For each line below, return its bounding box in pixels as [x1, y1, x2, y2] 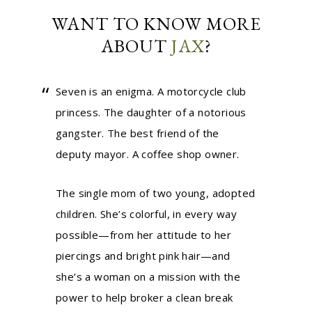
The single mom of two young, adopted [56, 186, 256, 200]
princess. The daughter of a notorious [56, 105, 247, 119]
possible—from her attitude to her [56, 228, 232, 242]
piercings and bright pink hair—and [56, 249, 231, 263]
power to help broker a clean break [56, 290, 233, 304]
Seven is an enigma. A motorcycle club [56, 84, 247, 98]
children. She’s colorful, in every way [56, 207, 237, 221]
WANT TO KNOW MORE [51, 12, 261, 36]
